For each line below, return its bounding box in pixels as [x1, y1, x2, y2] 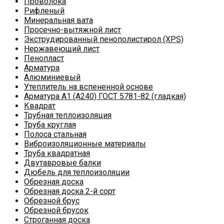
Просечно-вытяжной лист [24, 25, 121, 35]
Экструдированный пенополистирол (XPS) [24, 34, 183, 44]
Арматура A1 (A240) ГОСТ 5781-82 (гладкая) [24, 91, 186, 101]
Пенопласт [24, 53, 64, 63]
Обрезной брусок [24, 205, 88, 215]
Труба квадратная [24, 148, 90, 158]
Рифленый [24, 6, 64, 16]
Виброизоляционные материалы [24, 139, 146, 149]
